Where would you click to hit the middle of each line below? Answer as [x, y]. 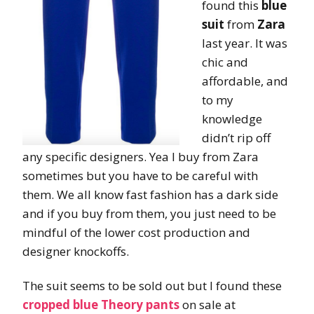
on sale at [207, 304]
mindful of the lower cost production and [136, 232]
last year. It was [245, 43]
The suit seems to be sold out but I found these [152, 285]
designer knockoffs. [76, 251]
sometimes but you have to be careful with [140, 175]
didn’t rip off [236, 137]
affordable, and [245, 81]
